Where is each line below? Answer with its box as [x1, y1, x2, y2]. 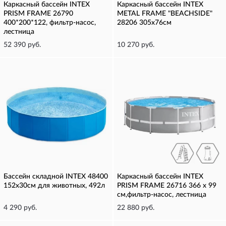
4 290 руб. [4, 204, 37, 211]
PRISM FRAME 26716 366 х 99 [117, 182, 216, 189]
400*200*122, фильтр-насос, [4, 19, 96, 26]
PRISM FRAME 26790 [4, 10, 73, 17]
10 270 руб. [117, 41, 154, 48]
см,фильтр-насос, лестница [117, 191, 206, 198]
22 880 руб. [117, 204, 154, 211]
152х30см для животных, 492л [4, 182, 105, 189]
